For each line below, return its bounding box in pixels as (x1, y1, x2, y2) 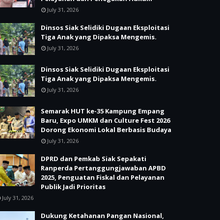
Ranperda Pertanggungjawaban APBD (41, 164, 166, 172)
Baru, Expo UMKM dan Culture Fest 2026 (41, 116, 170, 125)
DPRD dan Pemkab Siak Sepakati (41, 154, 146, 163)
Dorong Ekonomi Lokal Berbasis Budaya (41, 125, 171, 134)
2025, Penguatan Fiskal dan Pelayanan (41, 173, 165, 182)
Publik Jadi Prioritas (41, 182, 106, 191)
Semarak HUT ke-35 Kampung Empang (41, 107, 165, 115)
